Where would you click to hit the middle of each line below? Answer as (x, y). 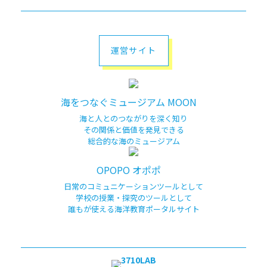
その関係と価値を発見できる (133, 130)
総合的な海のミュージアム (133, 141)
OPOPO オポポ (129, 170)
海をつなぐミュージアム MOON (129, 102)
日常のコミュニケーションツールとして (133, 186)
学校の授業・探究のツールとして (133, 198)
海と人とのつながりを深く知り (133, 118)
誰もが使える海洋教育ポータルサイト (133, 209)
